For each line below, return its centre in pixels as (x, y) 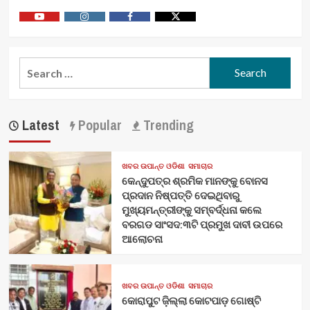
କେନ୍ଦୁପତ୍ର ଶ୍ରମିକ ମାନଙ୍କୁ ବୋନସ (194, 181)
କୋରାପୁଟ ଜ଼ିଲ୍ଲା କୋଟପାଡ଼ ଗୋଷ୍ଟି (191, 301)
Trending (166, 125)
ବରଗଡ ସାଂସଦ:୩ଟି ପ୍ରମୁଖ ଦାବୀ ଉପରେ (202, 224)
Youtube (57, 27)
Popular (98, 125)
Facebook (150, 27)
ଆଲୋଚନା (142, 239)
